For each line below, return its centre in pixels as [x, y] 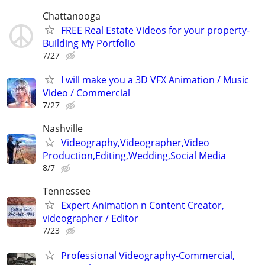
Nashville [63, 129]
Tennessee [67, 191]
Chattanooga [72, 16]
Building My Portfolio [89, 43]
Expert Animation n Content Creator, [143, 206]
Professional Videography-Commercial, [148, 255]
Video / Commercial [86, 93]
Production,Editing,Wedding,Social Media [134, 156]
